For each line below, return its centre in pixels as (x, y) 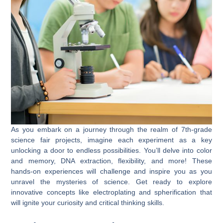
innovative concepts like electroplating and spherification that (111, 192)
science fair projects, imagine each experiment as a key (111, 140)
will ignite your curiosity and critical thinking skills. (88, 202)
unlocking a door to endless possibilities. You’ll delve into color (111, 150)
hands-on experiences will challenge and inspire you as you (111, 171)
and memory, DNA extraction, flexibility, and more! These (111, 161)
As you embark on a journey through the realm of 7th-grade (111, 129)
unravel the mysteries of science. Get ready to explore (111, 181)
